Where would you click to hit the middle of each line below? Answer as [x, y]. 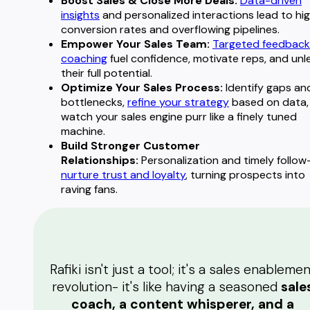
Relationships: [100, 160]
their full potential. [107, 73]
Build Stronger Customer [130, 145]
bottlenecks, [94, 102]
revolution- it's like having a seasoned [166, 286]
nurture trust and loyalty [123, 174]
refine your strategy [178, 102]
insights [80, 15]
